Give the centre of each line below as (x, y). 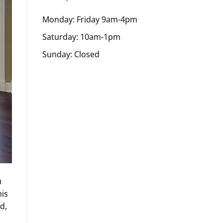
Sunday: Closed (71, 54)
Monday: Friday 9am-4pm (90, 20)
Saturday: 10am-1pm (81, 37)
